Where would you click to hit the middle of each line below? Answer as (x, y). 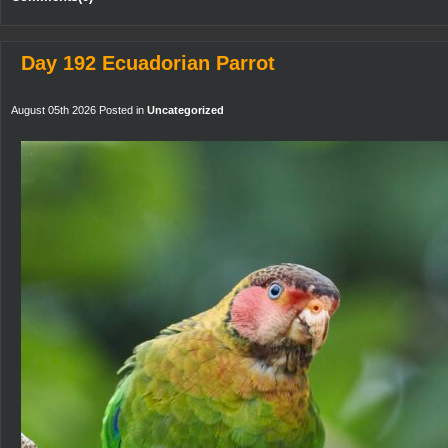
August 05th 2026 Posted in (79, 110)
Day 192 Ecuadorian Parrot (148, 63)
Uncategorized (185, 110)
